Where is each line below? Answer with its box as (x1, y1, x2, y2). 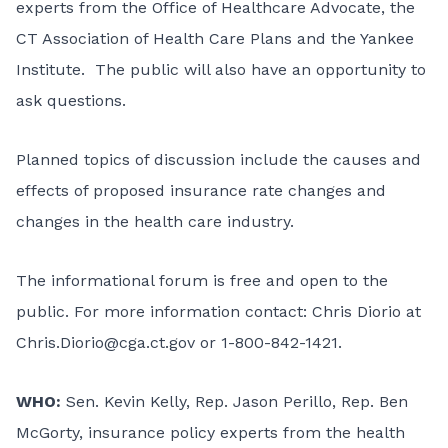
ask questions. (16, 91, 126, 110)
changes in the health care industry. (16, 212, 294, 231)
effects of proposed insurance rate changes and (16, 181, 386, 200)
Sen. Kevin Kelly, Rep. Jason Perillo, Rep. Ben (66, 392, 408, 411)
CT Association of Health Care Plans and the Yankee (16, 29, 414, 48)
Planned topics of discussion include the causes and (16, 150, 421, 169)
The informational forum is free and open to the (16, 271, 388, 290)
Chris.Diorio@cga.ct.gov (16, 333, 195, 352)
